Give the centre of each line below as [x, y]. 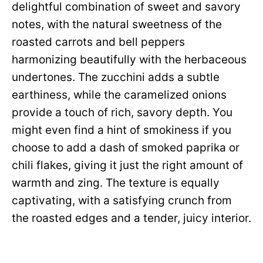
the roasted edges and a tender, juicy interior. [131, 218]
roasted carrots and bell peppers [98, 42]
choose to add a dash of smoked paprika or [126, 148]
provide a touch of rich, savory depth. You [122, 112]
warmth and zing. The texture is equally [116, 183]
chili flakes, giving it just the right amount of [127, 165]
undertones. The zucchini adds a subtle [116, 77]
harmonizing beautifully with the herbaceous [129, 60]
